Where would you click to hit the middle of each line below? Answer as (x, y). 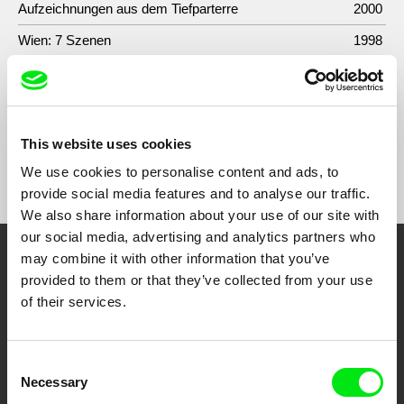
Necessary (54, 382)
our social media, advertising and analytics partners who (198, 237)
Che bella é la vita (70, 71)
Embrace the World (202, 275)
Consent (32, 364)
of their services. (73, 302)
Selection (34, 386)
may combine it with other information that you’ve (175, 258)
